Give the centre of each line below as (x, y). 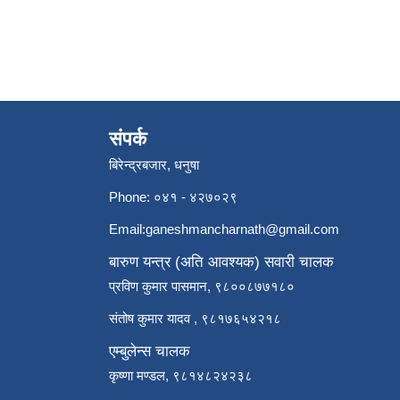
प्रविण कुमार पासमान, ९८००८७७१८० (202, 287)
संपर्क (128, 139)
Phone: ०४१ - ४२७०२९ (173, 197)
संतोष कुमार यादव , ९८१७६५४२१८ (195, 319)
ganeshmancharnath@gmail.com (242, 229)
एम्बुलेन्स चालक (150, 352)
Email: (127, 229)
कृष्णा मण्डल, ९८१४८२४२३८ (181, 376)
